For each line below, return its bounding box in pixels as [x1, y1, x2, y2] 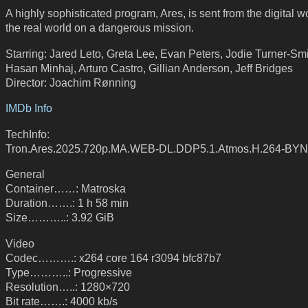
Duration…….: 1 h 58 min [5, 197, 129, 210]
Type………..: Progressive [5, 266, 132, 278]
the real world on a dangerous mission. [5, 21, 194, 34]
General [5, 168, 45, 181]
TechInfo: [5, 127, 49, 140]
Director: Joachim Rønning [5, 76, 136, 89]
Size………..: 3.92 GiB [5, 211, 114, 224]
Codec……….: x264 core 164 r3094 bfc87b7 [5, 252, 221, 264]
